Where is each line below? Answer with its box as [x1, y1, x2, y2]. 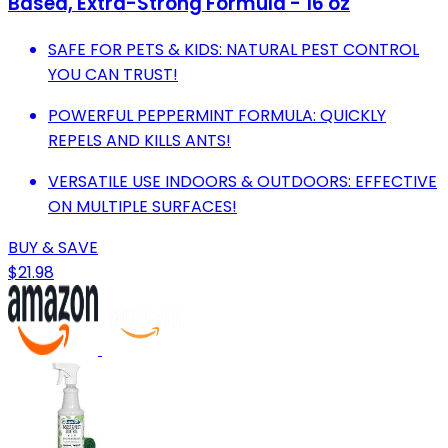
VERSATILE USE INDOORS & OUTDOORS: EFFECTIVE [48, 169, 437, 193]
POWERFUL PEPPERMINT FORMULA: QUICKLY [48, 103, 386, 127]
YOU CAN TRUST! [48, 62, 178, 86]
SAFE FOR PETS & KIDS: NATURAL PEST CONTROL [48, 37, 419, 61]
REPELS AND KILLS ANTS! [48, 128, 231, 152]
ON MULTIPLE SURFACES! [48, 194, 237, 218]
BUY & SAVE [8, 235, 98, 259]
